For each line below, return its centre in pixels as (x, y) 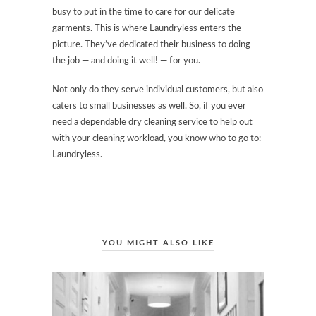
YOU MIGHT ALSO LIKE (158, 243)
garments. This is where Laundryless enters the (147, 29)
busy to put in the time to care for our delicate (144, 13)
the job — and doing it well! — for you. (126, 61)
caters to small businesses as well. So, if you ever (149, 107)
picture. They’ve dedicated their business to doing (151, 45)
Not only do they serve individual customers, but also (158, 90)
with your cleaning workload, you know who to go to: (157, 139)
